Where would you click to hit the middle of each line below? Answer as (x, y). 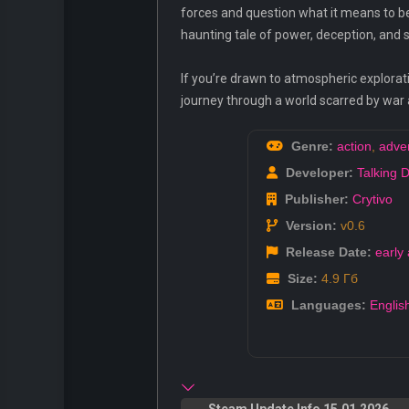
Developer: (318, 173)
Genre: (310, 147)
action (354, 147)
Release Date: (327, 252)
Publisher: (315, 199)
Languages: (327, 305)
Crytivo (372, 199)
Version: (309, 226)
